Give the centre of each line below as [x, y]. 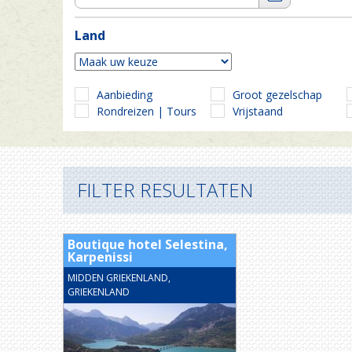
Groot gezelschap [277, 95]
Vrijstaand [258, 111]
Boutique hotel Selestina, [148, 244]
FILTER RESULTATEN [165, 190]
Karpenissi [100, 257]
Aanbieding [125, 95]
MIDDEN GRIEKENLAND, [119, 278]
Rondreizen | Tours [147, 111]
